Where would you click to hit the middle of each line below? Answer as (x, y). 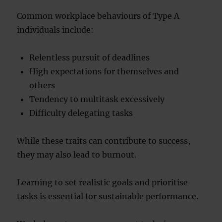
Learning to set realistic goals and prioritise (103, 182)
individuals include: (55, 30)
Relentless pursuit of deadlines (90, 57)
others (42, 85)
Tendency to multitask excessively (97, 99)
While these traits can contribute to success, (104, 141)
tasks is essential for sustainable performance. (108, 196)
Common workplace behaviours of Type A (98, 16)
